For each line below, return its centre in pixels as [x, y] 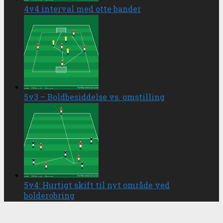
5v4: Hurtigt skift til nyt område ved [97, 185]
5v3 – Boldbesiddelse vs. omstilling [94, 97]
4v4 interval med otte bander [82, 9]
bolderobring [49, 196]
